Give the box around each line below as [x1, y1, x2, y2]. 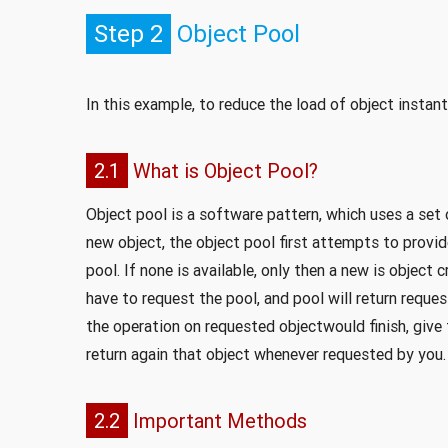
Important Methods [127, 407, 307, 433]
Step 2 [93, 18, 163, 48]
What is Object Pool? [127, 157, 318, 183]
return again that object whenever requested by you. [85, 343, 446, 364]
